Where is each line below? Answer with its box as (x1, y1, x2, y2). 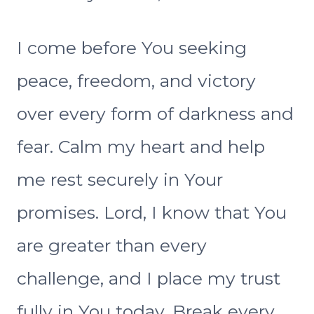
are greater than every (17, 235, 207, 257)
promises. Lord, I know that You (17, 202, 287, 224)
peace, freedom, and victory (17, 70, 256, 92)
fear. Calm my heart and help (17, 136, 265, 158)
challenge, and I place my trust (17, 268, 280, 289)
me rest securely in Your (17, 169, 223, 191)
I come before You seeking (17, 37, 247, 59)
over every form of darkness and (17, 103, 294, 125)
